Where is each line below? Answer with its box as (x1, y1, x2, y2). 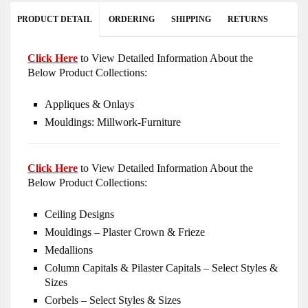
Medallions (45, 244, 93, 256)
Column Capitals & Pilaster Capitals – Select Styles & (45, 262, 278, 274)
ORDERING (109, 14, 155, 25)
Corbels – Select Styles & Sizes (45, 294, 181, 307)
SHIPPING (171, 14, 211, 25)
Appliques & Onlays (45, 98, 134, 111)
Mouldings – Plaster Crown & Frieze (45, 226, 205, 239)
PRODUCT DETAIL (17, 14, 92, 25)
